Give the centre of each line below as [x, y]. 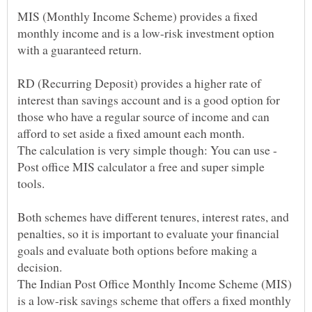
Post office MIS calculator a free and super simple [141, 167]
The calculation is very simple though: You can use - [147, 150]
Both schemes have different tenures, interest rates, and [153, 217]
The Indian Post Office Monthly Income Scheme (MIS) [155, 284]
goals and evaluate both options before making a [137, 250]
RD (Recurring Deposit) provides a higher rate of [139, 83]
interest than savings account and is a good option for [149, 100]
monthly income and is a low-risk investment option [146, 33]
